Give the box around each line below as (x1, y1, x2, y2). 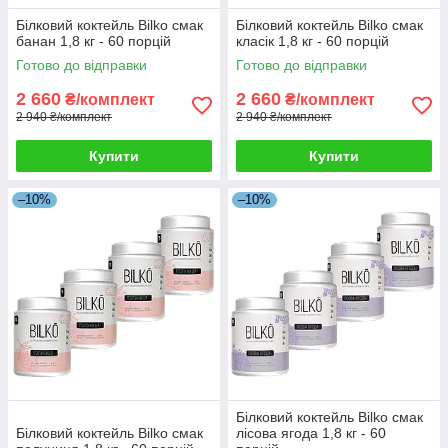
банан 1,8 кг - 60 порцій (16, 32, 171, 49)
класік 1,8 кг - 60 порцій (236, 32, 389, 49)
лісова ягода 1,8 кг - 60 (236, 424, 386, 441)
